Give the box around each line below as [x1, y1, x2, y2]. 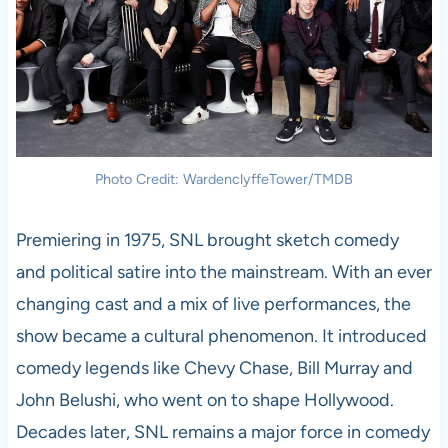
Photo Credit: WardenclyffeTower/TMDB [95, 169, 353, 188]
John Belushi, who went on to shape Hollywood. [15, 388, 394, 411]
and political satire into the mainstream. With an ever [15, 260, 432, 283]
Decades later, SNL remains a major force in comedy [15, 420, 430, 443]
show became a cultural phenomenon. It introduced [15, 324, 427, 347]
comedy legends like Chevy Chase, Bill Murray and [15, 356, 413, 379]
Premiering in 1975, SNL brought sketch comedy [15, 228, 399, 251]
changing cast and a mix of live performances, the [15, 292, 411, 315]
